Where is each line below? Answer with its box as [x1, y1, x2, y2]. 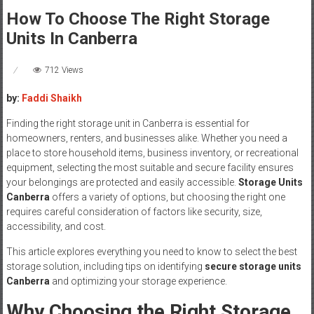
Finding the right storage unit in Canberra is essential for [6, 118, 250, 130]
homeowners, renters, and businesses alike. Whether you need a [6, 132, 287, 144]
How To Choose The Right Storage [6, 9, 270, 29]
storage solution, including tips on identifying [6, 261, 205, 273]
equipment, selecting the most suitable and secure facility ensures [6, 162, 294, 174]
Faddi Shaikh [21, 93, 82, 104]
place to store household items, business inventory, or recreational [6, 147, 299, 159]
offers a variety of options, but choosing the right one [49, 191, 285, 203]
